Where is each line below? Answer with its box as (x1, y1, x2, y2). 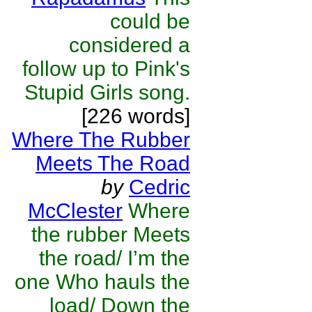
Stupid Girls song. (24, 81, 190, 104)
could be (110, 10, 190, 33)
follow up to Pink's (22, 57, 190, 80)
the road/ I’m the (39, 247, 190, 270)
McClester (28, 199, 123, 222)
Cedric (129, 175, 190, 198)
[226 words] (81, 104, 190, 127)
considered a (69, 33, 190, 56)
